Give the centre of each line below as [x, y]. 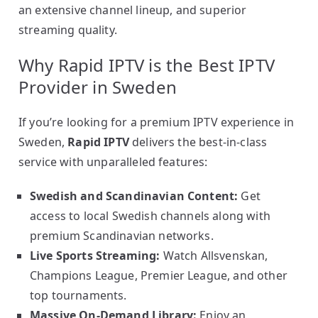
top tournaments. [78, 295]
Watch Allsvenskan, [214, 256]
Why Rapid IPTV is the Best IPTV [147, 65]
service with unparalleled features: [113, 162]
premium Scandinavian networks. [122, 236]
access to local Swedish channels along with [150, 216]
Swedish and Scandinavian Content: [134, 196]
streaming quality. [68, 30]
